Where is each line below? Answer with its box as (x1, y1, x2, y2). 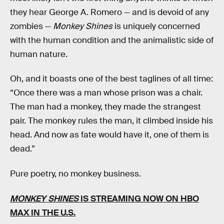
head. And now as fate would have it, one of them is (10, 129, 209, 140)
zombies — (10, 20, 53, 31)
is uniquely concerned (112, 20, 200, 31)
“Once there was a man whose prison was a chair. (10, 87, 202, 98)
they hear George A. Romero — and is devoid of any (10, 6, 209, 17)
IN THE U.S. (29, 207, 75, 218)
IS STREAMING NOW (78, 193, 165, 204)
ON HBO (165, 193, 199, 204)
